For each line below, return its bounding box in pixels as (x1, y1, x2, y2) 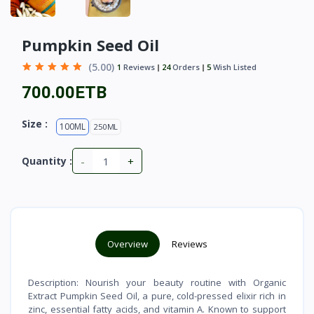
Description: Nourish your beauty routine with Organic (28, 276, 286, 289)
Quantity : (22, 154, 72, 168)
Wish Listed (211, 61, 257, 72)
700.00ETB (22, 83, 107, 103)
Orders (170, 61, 200, 72)
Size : (22, 117, 48, 131)
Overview (107, 238, 148, 251)
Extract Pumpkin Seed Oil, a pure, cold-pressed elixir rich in (28, 289, 286, 303)
